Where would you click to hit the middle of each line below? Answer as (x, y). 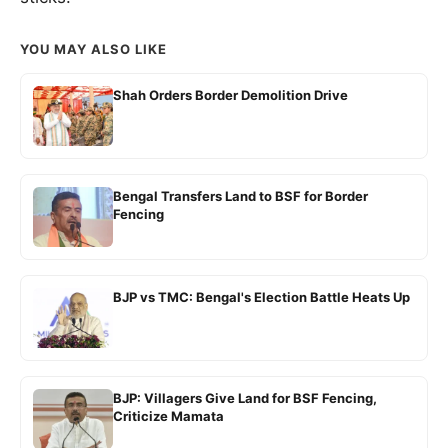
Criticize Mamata (168, 415)
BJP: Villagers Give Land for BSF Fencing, (245, 397)
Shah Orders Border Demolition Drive (230, 94)
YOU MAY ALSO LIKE (93, 48)
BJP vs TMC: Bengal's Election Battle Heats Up (261, 296)
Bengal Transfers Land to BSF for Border (240, 195)
